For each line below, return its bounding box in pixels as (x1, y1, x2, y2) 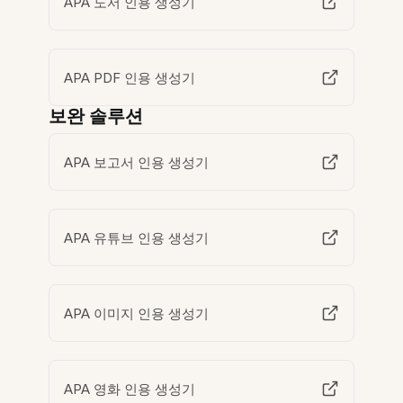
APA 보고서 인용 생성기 (64, 153, 210, 171)
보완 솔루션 (49, 105, 144, 127)
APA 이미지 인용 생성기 (64, 304, 210, 322)
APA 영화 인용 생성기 (64, 380, 196, 398)
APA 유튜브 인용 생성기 (64, 228, 210, 246)
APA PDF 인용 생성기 (64, 68, 196, 86)
